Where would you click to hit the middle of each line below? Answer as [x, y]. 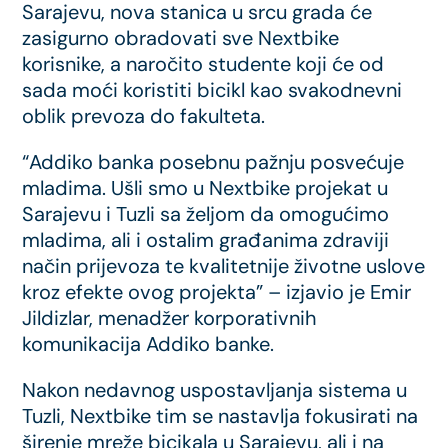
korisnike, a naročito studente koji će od [203, 63]
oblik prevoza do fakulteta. [144, 115]
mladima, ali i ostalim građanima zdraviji [206, 239]
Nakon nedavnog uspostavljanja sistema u [215, 389]
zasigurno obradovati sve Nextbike [181, 37]
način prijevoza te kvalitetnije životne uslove [224, 265]
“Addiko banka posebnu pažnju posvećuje [213, 161]
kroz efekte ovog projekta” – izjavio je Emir [217, 291]
